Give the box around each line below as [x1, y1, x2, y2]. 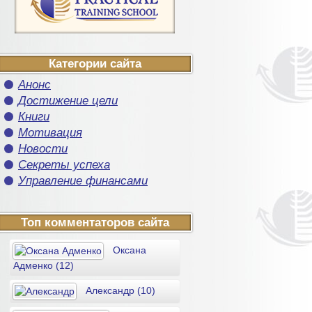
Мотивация [18, 126, 82, 139]
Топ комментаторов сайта [20, 216, 169, 229]
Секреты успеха [18, 158, 110, 171]
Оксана [110, 244, 146, 256]
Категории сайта [48, 57, 141, 70]
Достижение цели [18, 94, 118, 107]
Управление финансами [18, 174, 148, 187]
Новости [18, 142, 68, 155]
